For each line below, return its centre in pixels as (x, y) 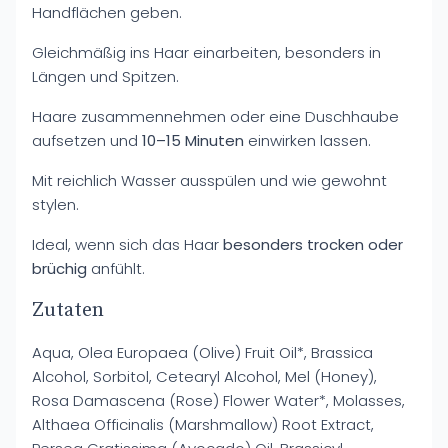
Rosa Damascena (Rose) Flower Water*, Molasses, (218, 400)
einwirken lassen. (307, 140)
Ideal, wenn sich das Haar (127, 244)
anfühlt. (116, 268)
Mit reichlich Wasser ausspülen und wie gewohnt (209, 180)
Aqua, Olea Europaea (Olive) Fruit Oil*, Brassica (202, 352)
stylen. (55, 204)
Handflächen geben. (107, 12)
